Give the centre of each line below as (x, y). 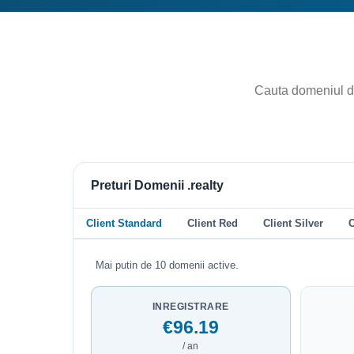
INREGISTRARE (190, 306)
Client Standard (124, 223)
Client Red (213, 223)
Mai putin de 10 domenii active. (167, 265)
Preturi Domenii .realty (157, 185)
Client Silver (293, 223)
